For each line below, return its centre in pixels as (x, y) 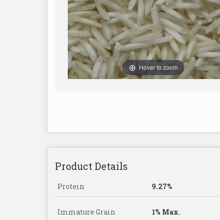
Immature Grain (86, 212)
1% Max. (166, 212)
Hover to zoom (158, 67)
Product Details (91, 166)
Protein (71, 187)
